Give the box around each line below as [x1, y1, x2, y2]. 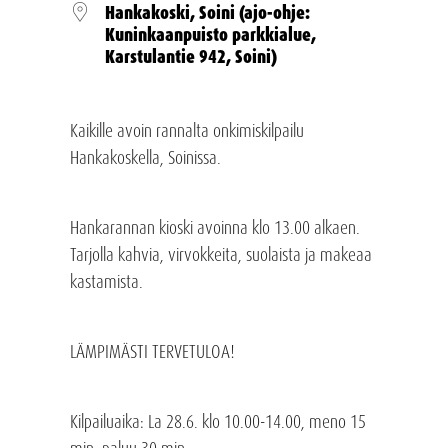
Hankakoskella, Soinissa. [69, 145, 221, 170]
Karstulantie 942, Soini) [104, 44, 277, 69]
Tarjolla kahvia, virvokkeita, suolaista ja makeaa [69, 242, 372, 267]
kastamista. [69, 269, 143, 294]
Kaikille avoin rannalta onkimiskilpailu [69, 118, 304, 143]
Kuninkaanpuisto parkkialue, [104, 22, 316, 47]
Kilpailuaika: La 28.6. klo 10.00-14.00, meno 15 [69, 409, 366, 434]
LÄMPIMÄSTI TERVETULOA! [69, 339, 235, 364]
